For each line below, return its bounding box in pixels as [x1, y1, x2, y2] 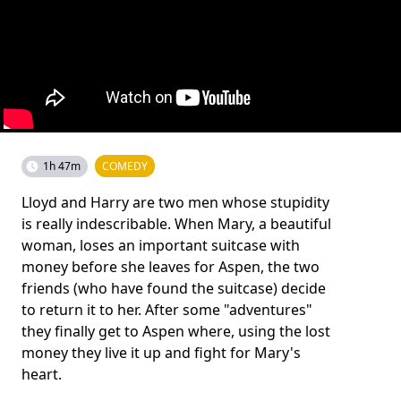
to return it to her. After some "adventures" [21, 300, 312, 320]
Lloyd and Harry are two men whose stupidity [21, 192, 329, 212]
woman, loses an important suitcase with [21, 235, 300, 255]
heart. [21, 364, 62, 384]
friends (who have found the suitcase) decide [21, 278, 326, 298]
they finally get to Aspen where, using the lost [21, 321, 330, 341]
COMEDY [102, 158, 148, 174]
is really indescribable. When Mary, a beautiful [21, 214, 331, 234]
